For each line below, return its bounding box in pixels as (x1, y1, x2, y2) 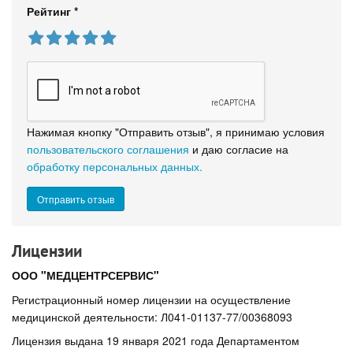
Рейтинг (27, 2, 74, 19)
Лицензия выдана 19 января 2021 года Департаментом (12, 333, 299, 349)
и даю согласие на (189, 140, 288, 157)
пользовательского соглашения (27, 140, 189, 157)
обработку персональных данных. (27, 158, 203, 174)
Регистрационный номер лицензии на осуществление (12, 291, 291, 307)
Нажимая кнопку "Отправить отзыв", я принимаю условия (27, 123, 325, 139)
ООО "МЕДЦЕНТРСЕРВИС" (12, 267, 159, 284)
